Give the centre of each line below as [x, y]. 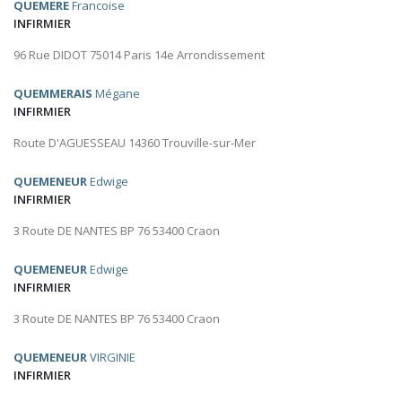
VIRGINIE [111, 358]
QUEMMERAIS [53, 94]
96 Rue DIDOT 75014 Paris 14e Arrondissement [139, 55]
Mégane [116, 94]
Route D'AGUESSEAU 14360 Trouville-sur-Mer [135, 143]
